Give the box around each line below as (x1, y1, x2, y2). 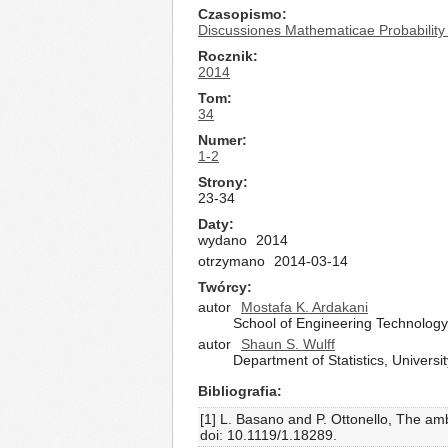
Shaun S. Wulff (241, 336, 335, 352)
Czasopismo (198, 6, 282, 22)
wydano (198, 232, 247, 248)
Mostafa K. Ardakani (241, 299, 368, 315)
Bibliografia (198, 383, 277, 399)
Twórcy (198, 279, 247, 295)
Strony (198, 174, 243, 190)
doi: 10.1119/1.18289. (200, 427, 337, 443)
